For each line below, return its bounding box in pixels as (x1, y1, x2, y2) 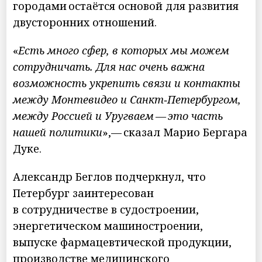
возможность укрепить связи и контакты (13, 75, 241, 90)
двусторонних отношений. (13, 15, 157, 29)
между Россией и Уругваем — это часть (13, 108, 223, 123)
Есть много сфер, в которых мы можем (18, 43, 230, 57)
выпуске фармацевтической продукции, (13, 235, 232, 249)
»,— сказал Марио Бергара (102, 125, 248, 139)
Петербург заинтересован (13, 185, 154, 200)
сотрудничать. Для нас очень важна (13, 59, 205, 74)
